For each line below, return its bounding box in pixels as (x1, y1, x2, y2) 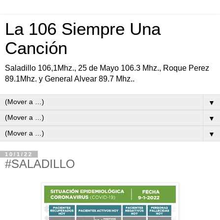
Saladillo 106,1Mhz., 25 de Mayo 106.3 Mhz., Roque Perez (5, 64, 209, 72)
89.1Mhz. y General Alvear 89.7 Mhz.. (5, 75, 135, 83)
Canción (5, 39, 67, 57)
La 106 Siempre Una (5, 20, 161, 38)
